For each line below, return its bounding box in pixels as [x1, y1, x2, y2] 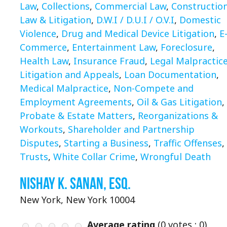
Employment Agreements [20, 96, 132, 108]
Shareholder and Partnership [68, 123, 195, 136]
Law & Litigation [20, 14, 91, 26]
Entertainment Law [72, 41, 156, 54]
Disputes [20, 137, 59, 149]
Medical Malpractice [20, 82, 108, 95]
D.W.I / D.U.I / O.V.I [96, 14, 174, 26]
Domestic [179, 14, 221, 26]
